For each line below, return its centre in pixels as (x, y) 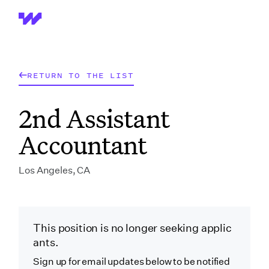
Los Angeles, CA (54, 171)
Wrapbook (42, 22)
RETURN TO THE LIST (80, 75)
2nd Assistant (94, 118)
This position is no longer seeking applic (132, 228)
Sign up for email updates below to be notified (131, 262)
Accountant (83, 145)
